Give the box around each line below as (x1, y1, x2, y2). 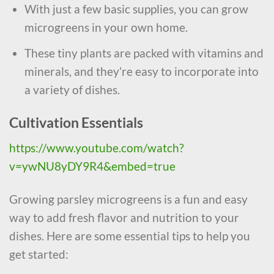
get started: (9, 247, 68, 262)
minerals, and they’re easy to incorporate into (24, 64, 259, 78)
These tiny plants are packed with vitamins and (24, 45, 264, 60)
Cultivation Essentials (9, 114, 143, 131)
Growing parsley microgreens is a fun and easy (9, 192, 248, 207)
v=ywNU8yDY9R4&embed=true (9, 158, 176, 173)
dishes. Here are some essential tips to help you (9, 229, 250, 243)
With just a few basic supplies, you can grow (24, 2, 248, 17)
